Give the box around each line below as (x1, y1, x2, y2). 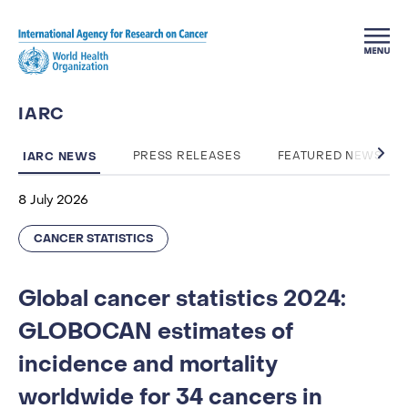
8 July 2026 (18, 195, 88, 207)
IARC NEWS (23, 149, 97, 164)
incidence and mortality (18, 351, 278, 379)
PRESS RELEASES (132, 151, 241, 162)
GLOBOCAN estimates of (18, 318, 293, 346)
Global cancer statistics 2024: (18, 285, 346, 313)
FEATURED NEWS (277, 151, 382, 162)
